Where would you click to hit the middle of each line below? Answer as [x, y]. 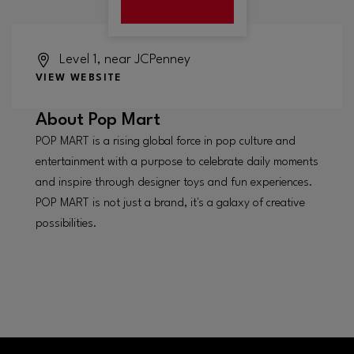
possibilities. [66, 224]
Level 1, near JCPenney [124, 59]
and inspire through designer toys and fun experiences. [174, 183]
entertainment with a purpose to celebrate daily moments [177, 162]
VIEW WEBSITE [79, 77]
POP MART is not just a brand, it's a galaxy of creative [170, 203]
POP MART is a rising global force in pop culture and [166, 141]
